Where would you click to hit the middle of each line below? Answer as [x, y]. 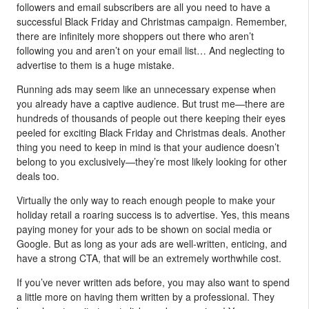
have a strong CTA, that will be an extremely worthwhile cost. [149, 258]
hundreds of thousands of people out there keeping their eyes [151, 118]
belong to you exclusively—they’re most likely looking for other [152, 161]
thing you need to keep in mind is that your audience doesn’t [148, 147]
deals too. [38, 176]
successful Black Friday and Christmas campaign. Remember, [152, 21]
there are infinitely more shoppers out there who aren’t [135, 36]
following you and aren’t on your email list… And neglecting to [151, 50]
